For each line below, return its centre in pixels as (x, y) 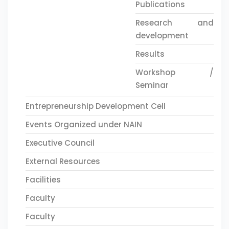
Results (150, 54)
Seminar (152, 85)
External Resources (63, 161)
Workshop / (174, 72)
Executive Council (60, 143)
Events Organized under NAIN (84, 124)
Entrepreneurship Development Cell (96, 106)
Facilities (43, 180)
